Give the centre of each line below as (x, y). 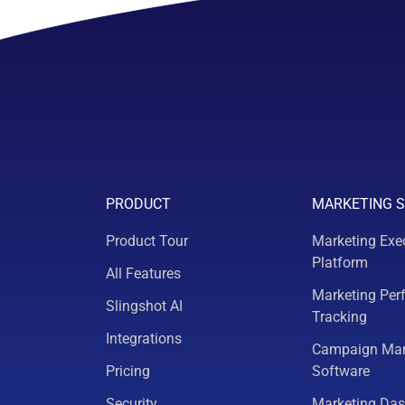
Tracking (339, 317)
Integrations (144, 339)
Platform (340, 263)
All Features (143, 273)
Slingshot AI (144, 306)
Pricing (128, 371)
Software (341, 371)
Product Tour (147, 241)
